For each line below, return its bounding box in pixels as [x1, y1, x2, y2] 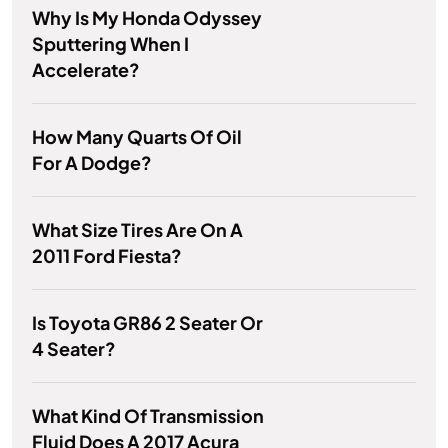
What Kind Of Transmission [32, 404, 264, 428]
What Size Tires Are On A [32, 218, 243, 242]
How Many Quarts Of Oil [32, 125, 242, 149]
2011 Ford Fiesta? [32, 244, 182, 268]
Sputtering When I [32, 32, 189, 56]
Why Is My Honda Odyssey [32, 6, 262, 30]
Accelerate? [32, 58, 140, 82]
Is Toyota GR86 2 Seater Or [32, 311, 263, 335]
